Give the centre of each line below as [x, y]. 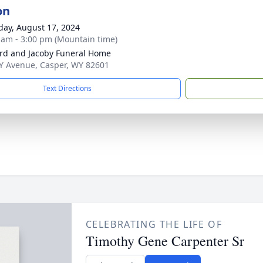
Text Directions [67, 88]
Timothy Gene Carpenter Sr [165, 241]
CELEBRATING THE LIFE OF [154, 224]
